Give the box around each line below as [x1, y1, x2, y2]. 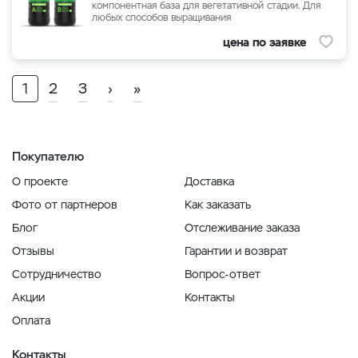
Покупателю [12, 149, 84, 164]
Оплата [12, 313, 50, 328]
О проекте [12, 174, 68, 189]
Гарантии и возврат [185, 244, 288, 258]
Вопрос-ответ [185, 267, 261, 281]
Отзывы [12, 244, 54, 258]
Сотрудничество [12, 267, 101, 281]
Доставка [185, 174, 234, 189]
